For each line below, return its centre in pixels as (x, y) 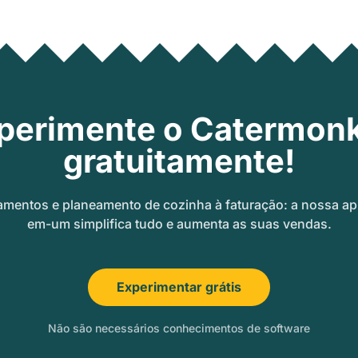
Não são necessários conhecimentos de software (179, 328)
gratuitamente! (179, 161)
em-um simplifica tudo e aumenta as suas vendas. (179, 224)
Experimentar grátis (179, 287)
